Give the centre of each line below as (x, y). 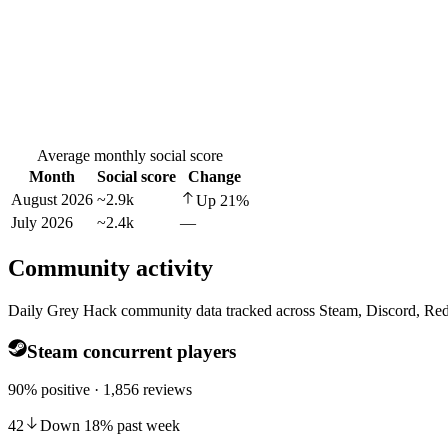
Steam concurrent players (131, 351)
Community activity (110, 268)
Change (214, 177)
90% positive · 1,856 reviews (100, 390)
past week (146, 426)
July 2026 (42, 223)
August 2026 (52, 200)
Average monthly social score (130, 156)
